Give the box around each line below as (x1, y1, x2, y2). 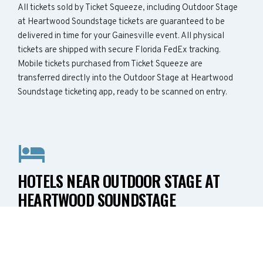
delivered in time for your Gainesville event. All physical (18, 31, 224, 42)
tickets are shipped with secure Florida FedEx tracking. (18, 45, 221, 56)
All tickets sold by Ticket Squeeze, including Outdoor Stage (18, 2, 238, 14)
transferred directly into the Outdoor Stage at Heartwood (18, 73, 233, 84)
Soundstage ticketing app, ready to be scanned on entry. (18, 87, 227, 98)
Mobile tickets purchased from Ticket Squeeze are (18, 59, 203, 70)
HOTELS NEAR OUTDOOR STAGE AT (18, 169, 220, 193)
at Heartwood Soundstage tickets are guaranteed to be (18, 16, 225, 28)
